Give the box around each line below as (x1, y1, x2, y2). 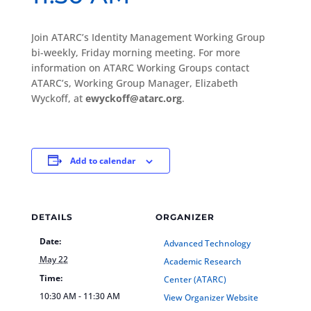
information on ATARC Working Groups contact (31, 60, 249, 74)
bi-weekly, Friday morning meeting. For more (31, 45, 240, 59)
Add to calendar (70, 154, 136, 167)
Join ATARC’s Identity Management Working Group (31, 30, 265, 44)
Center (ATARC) (164, 273, 226, 285)
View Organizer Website (164, 291, 258, 303)
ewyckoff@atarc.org (85, 91, 182, 105)
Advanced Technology (164, 237, 251, 249)
